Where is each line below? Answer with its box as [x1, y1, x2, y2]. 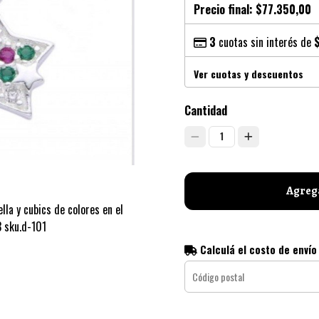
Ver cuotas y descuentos [193, 66, 303, 81]
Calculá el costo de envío [197, 242, 317, 257]
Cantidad [184, 102, 227, 119]
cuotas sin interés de [215, 33, 314, 51]
